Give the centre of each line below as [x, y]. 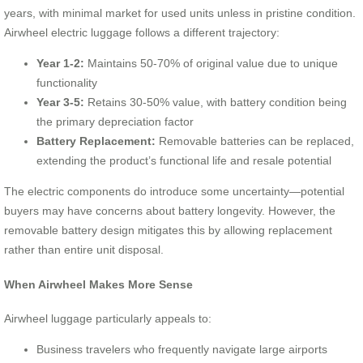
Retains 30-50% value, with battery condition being [216, 102]
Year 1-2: [60, 64]
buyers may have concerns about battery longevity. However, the [170, 211]
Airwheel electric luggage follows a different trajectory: [142, 33]
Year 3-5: [60, 102]
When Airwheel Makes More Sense [98, 284]
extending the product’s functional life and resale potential [184, 161]
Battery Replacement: [96, 141]
